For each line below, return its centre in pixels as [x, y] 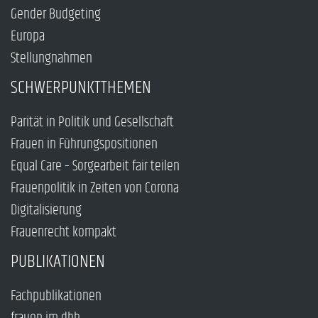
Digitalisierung [46, 211]
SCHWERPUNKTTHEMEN [81, 88]
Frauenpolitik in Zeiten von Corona [95, 189]
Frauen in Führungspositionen [84, 145]
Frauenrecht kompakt [64, 233]
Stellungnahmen [51, 59]
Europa [28, 37]
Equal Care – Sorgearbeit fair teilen [95, 167]
